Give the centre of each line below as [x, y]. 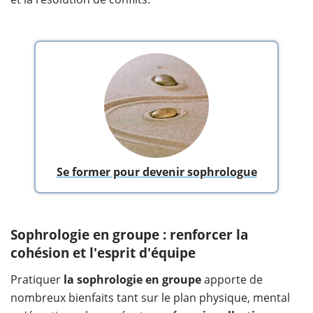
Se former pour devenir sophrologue [156, 172]
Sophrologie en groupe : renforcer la [129, 235]
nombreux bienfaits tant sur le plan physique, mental [150, 298]
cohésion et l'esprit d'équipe [103, 253]
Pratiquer [36, 280]
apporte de [232, 280]
